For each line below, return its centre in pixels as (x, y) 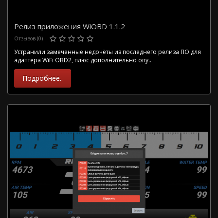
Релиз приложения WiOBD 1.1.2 (70, 26)
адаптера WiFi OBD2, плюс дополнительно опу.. (83, 60)
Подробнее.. (43, 78)
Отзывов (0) (28, 38)
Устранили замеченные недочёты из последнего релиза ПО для (108, 52)
